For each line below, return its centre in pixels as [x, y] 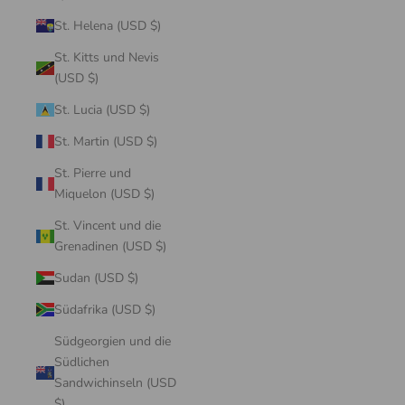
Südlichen [82, 362]
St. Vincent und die [108, 226]
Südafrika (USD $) [150, 310]
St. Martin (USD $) [152, 141]
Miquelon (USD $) [149, 194]
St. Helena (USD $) [155, 26]
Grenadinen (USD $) [161, 246]
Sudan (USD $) [133, 278]
